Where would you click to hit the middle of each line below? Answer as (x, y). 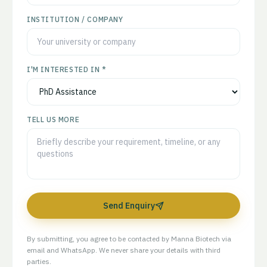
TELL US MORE (53, 120)
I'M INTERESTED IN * (67, 70)
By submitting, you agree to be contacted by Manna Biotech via (129, 239)
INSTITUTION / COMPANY (75, 20)
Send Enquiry (129, 206)
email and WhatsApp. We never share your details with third (124, 250)
